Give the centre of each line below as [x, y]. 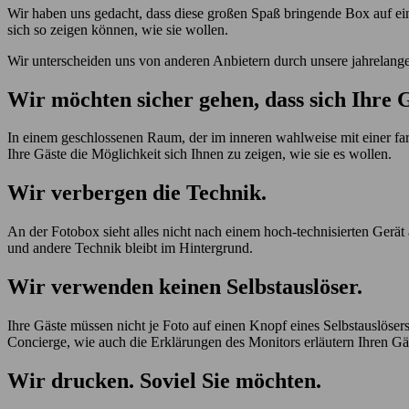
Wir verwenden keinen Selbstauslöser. [185, 287]
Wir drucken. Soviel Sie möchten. [164, 380]
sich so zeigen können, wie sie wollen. [118, 29]
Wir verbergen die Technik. [137, 193]
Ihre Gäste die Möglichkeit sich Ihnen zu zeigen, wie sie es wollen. [199, 154]
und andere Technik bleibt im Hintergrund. [130, 248]
